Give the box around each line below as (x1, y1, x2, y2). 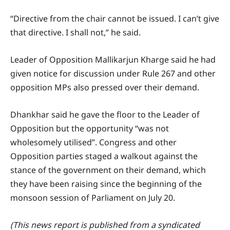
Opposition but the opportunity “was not (10, 123, 169, 135)
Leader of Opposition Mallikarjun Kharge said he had (10, 54, 216, 66)
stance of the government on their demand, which (10, 164, 206, 176)
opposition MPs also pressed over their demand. (10, 82, 199, 93)
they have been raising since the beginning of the (10, 178, 202, 190)
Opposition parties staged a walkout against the (10, 150, 198, 162)
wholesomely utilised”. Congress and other (10, 137, 177, 148)
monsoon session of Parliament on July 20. (10, 192, 175, 204)
